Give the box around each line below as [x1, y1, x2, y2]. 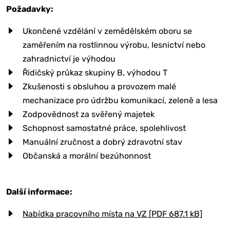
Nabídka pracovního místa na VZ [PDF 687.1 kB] [23, 208, 202, 219]
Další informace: [6, 186, 72, 197]
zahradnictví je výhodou [23, 53, 116, 64]
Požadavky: [6, 4, 53, 14]
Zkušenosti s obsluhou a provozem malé [23, 81, 176, 91]
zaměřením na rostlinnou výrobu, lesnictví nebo [23, 40, 205, 50]
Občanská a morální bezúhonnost [23, 150, 151, 161]
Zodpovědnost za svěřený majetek [23, 109, 155, 119]
